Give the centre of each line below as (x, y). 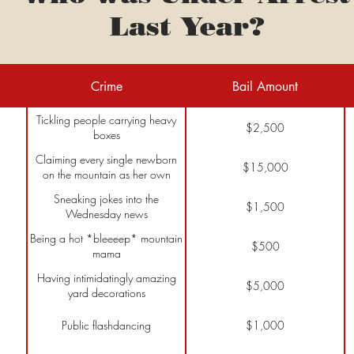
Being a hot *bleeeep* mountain (106, 238)
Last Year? (187, 26)
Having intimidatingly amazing (106, 278)
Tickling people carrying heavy (106, 120)
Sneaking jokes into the (106, 199)
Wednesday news (106, 214)
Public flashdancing (106, 325)
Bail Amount (265, 86)
